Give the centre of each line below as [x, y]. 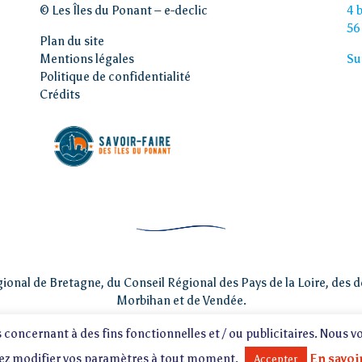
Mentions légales [87, 59]
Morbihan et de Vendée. [181, 301]
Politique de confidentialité [115, 77]
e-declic [186, 11]
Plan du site [72, 42]
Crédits [60, 95]
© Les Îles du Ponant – [102, 11]
